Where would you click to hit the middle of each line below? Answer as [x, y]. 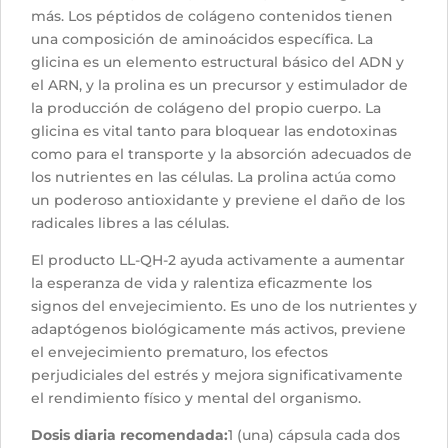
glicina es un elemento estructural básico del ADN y [217, 62]
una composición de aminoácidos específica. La [202, 39]
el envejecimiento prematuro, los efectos [179, 352]
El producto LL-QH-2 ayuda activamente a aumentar [218, 260]
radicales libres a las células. [130, 223]
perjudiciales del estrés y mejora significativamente [217, 375]
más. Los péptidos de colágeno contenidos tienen [212, 16]
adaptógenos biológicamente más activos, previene [218, 329]
